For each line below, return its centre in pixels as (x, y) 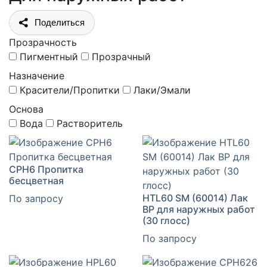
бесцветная (36, 181)
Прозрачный (121, 57)
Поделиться (60, 23)
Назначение (37, 76)
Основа (26, 109)
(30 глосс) (166, 221)
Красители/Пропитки (70, 90)
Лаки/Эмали (162, 90)
